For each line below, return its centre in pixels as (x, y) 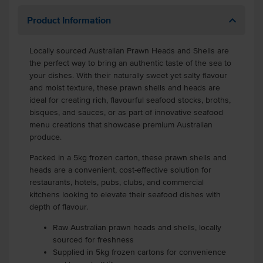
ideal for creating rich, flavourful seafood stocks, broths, (130, 100)
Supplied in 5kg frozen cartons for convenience (139, 252)
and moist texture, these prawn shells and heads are (125, 88)
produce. (47, 137)
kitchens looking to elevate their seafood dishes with (125, 195)
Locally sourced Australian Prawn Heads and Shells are (129, 51)
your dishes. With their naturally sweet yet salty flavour (128, 75)
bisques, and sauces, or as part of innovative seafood (126, 112)
